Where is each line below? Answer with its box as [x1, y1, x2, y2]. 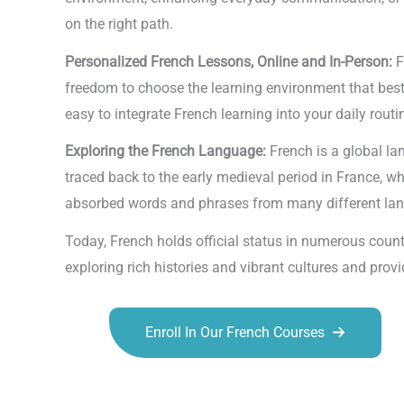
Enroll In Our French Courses [145, 323, 325, 341]
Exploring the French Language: [65, 142, 270, 161]
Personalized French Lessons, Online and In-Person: [65, 52, 396, 70]
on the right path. [65, 15, 173, 33]
